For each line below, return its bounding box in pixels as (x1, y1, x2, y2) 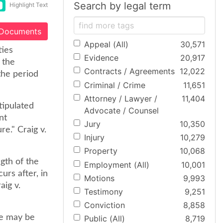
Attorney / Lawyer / (84, 93, 157, 104)
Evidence (84, 53, 118, 63)
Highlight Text (9, 1, 48, 8)
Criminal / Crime (84, 80, 145, 90)
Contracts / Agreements (84, 66, 175, 77)
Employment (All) (84, 159, 149, 170)
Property (84, 146, 117, 156)
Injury (84, 132, 105, 143)
